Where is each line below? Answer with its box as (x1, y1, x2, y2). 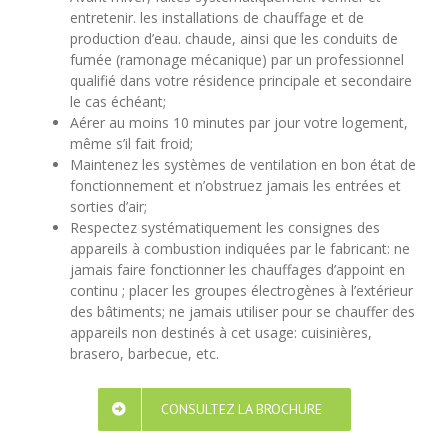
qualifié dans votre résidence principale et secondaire (69, 70, 412, 90)
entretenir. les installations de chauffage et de (69, 7, 364, 27)
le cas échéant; (69, 91, 166, 111)
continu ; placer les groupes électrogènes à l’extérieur (69, 280, 413, 300)
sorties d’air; (69, 196, 147, 216)
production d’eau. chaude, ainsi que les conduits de (69, 28, 398, 48)
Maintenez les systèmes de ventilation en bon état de (69, 154, 416, 174)
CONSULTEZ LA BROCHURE (160, 399, 322, 418)
